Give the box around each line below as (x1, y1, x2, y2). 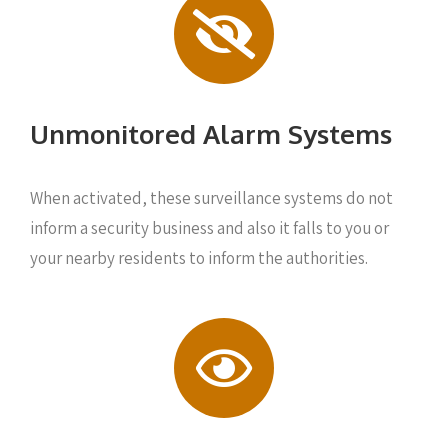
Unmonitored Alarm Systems (30, 116, 392, 150)
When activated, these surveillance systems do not (30, 186, 393, 209)
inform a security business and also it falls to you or (30, 216, 389, 239)
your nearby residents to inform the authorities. (30, 246, 368, 269)
